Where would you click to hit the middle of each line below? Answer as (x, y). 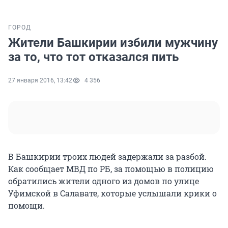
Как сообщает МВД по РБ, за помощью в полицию (111, 169)
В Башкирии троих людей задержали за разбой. (107, 157)
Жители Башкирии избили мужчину (113, 43)
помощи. (26, 206)
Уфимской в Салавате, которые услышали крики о (112, 193)
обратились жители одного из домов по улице (104, 181)
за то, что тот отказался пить (93, 57)
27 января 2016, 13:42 (40, 81)
